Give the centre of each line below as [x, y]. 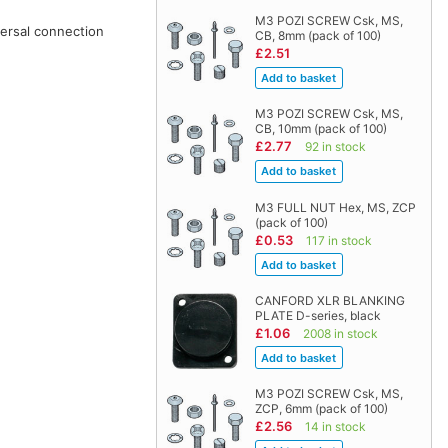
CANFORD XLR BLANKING [329, 300]
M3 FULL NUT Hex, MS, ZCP [335, 207]
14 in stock [335, 427]
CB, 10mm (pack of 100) [320, 129]
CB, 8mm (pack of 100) [317, 36]
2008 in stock [340, 333]
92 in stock [335, 147]
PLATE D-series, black [317, 315]
